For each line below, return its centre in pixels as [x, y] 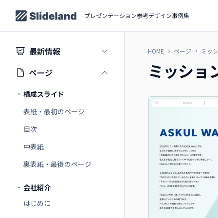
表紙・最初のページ [54, 111]
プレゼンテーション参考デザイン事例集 [137, 15]
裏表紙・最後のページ [57, 164]
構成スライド [44, 94]
